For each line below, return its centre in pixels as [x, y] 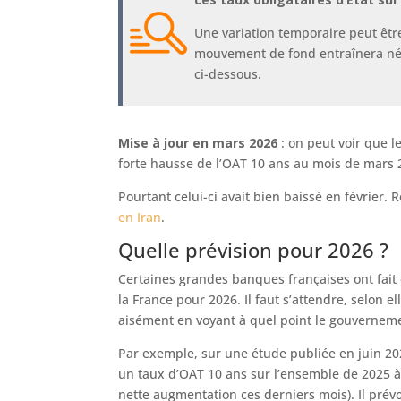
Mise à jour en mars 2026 [198, 143]
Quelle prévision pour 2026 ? [253, 250]
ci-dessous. [228, 74]
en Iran [140, 218]
